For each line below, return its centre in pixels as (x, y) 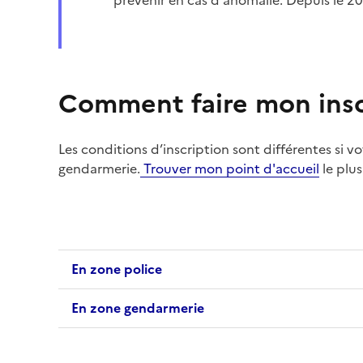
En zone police (117, 269)
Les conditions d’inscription (144, 149)
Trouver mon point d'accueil (230, 169)
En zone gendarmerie (138, 308)
